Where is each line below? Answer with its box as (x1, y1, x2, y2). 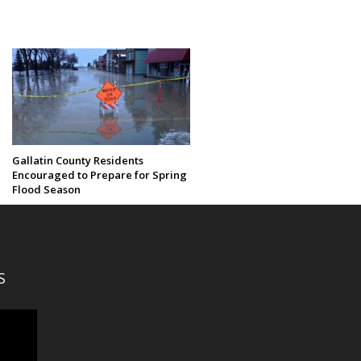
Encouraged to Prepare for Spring (12, 167, 188, 182)
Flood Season (12, 181, 81, 197)
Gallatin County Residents (12, 152, 144, 168)
